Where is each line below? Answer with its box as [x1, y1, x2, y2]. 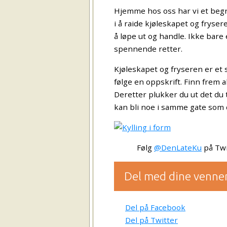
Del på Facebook [125, 202, 185, 213]
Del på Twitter [125, 215, 178, 225]
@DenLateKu [154, 142, 202, 153]
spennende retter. [114, 43, 182, 54]
